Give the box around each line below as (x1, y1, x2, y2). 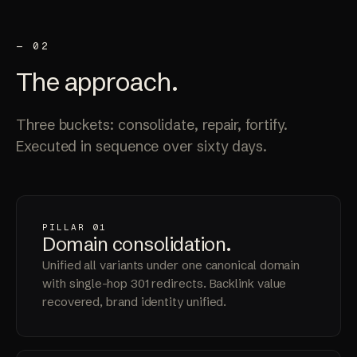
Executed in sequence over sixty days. (16, 137, 268, 156)
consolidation (112, 233, 226, 257)
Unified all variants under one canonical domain (42, 257, 300, 273)
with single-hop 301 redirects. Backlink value (42, 276, 287, 292)
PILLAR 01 (42, 222, 107, 233)
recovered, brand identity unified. (42, 294, 227, 310)
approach (64, 66, 171, 98)
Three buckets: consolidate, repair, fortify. (16, 116, 288, 135)
